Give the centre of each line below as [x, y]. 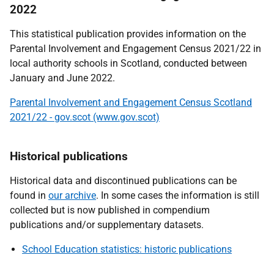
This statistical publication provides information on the [128, 34]
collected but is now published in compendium [110, 210]
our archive [72, 195]
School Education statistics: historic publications [127, 249]
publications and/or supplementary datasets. [107, 225]
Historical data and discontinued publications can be [123, 181]
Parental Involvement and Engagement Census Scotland [131, 102]
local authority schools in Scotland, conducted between [128, 63]
